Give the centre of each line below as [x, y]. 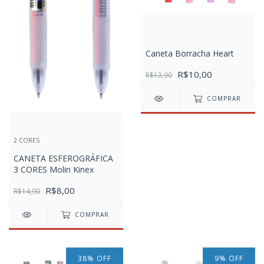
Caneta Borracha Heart [190, 54]
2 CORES [27, 141]
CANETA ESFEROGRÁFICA [63, 159]
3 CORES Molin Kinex [54, 170]
